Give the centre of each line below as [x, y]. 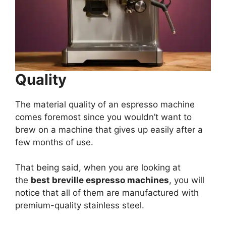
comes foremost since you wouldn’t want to [103, 117]
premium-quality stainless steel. [80, 206]
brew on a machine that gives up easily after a [109, 129]
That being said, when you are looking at [98, 168]
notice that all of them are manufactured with [107, 193]
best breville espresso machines [100, 180]
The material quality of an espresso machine [105, 104]
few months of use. [54, 142]
